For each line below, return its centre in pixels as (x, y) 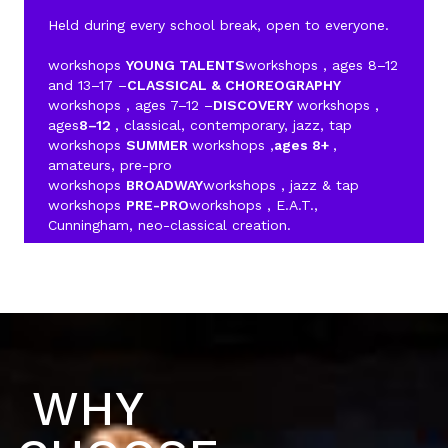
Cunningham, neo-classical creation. (169, 225)
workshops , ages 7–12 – (130, 105)
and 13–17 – (87, 85)
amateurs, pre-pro (110, 165)
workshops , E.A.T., (253, 205)
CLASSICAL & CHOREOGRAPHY (234, 85)
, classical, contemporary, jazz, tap (233, 125)
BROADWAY (164, 185)
